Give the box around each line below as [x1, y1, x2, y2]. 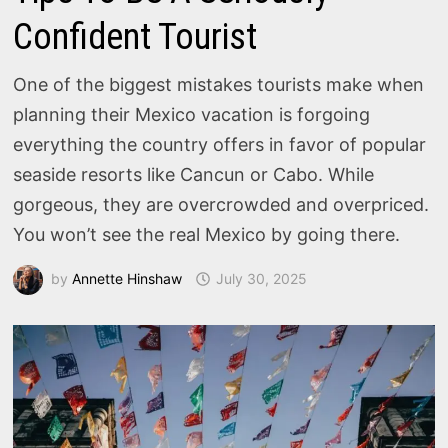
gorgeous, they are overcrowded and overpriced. [13, 194, 430, 215]
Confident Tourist [13, 16, 258, 58]
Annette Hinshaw [72, 269, 183, 287]
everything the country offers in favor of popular [13, 134, 427, 155]
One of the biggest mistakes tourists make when [13, 74, 425, 95]
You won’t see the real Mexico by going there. [13, 224, 401, 245]
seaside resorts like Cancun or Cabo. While [13, 164, 375, 185]
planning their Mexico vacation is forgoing [13, 104, 371, 125]
